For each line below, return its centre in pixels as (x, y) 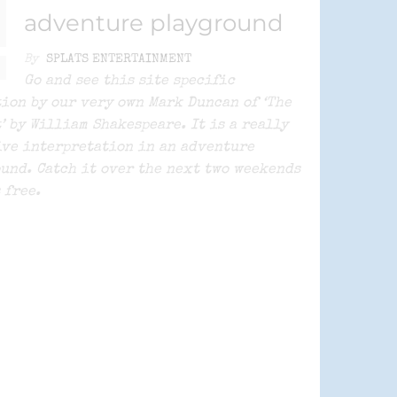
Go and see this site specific (130, 82)
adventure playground (154, 23)
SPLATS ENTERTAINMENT (119, 60)
